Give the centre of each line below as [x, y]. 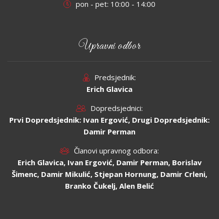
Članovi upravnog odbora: [117, 151]
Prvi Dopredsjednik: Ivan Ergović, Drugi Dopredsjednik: [109, 120]
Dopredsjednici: [116, 108]
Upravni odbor [109, 46]
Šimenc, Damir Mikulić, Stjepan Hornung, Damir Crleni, [109, 174]
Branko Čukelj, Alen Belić [109, 186]
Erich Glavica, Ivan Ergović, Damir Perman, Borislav [109, 163]
